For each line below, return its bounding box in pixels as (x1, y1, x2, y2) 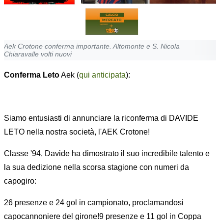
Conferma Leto (4, 71, 59, 80)
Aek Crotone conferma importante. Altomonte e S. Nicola (4, 42, 180, 51)
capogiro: (4, 177, 36, 186)
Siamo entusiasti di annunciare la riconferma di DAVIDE (4, 114, 198, 123)
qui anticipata (79, 71, 126, 80)
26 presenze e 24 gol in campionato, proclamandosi (4, 198, 184, 207)
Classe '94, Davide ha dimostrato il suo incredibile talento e (4, 149, 210, 158)
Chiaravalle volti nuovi (4, 50, 72, 58)
